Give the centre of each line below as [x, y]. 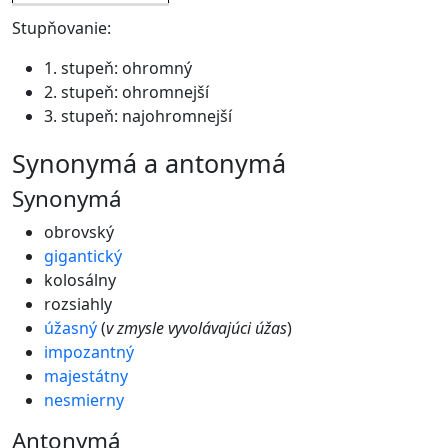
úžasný [70, 328]
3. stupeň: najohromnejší [138, 116]
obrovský [79, 232]
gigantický [83, 256]
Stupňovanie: [61, 28]
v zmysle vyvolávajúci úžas [196, 328]
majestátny [86, 376]
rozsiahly [78, 304]
